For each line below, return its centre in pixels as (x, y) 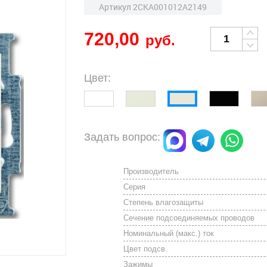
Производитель (151, 171)
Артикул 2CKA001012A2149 (153, 7)
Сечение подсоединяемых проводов (189, 218)
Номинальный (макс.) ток (169, 233)
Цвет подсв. (146, 249)
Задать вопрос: (122, 137)
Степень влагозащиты (164, 202)
